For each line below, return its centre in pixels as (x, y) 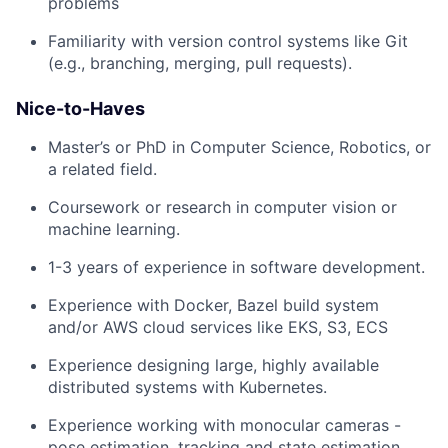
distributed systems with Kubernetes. (187, 387)
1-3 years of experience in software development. (236, 267)
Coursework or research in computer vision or (222, 207)
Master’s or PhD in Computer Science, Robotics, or (239, 147)
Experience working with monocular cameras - (224, 425)
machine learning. (114, 229)
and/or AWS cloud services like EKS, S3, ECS (218, 327)
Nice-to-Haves (80, 109)
